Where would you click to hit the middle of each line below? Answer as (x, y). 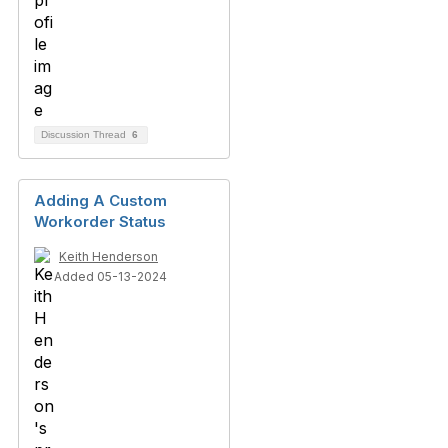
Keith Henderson (108, 256)
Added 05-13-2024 (110, 276)
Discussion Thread (85, 134)
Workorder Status (100, 221)
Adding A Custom (100, 200)
